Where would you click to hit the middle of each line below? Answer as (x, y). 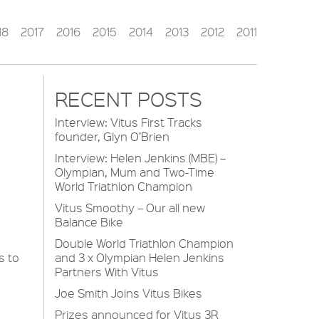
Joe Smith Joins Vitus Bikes (129, 293)
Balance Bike (89, 222)
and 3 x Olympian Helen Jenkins (140, 257)
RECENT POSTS (129, 99)
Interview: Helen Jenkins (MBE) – (140, 158)
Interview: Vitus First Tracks (129, 122)
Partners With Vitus (107, 272)
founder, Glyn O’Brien (112, 136)
